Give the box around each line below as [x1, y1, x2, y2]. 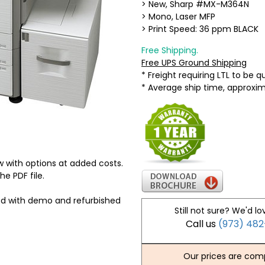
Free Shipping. [141, 44, 198, 56]
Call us [186, 217, 219, 231]
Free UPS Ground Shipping [141, 57, 247, 69]
